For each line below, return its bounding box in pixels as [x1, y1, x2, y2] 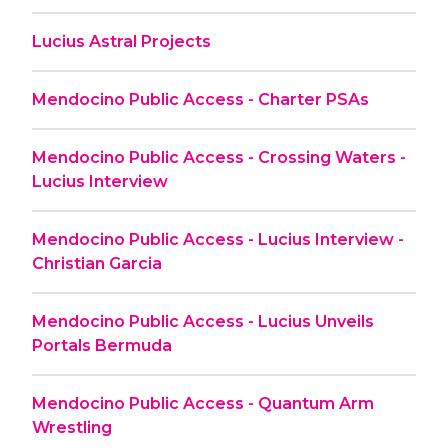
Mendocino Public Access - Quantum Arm [32, 393, 374, 413]
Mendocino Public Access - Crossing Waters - [32, 147, 406, 167]
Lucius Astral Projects [32, 31, 211, 51]
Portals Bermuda [32, 335, 172, 355]
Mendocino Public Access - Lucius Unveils [32, 311, 374, 331]
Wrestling [32, 417, 112, 437]
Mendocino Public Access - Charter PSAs [32, 89, 369, 109]
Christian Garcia [32, 253, 162, 273]
